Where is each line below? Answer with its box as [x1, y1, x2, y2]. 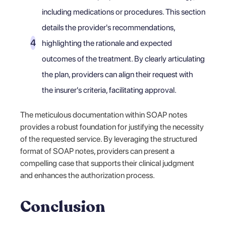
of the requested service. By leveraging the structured [20, 134, 198, 144]
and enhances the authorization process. [20, 170, 155, 180]
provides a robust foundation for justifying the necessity [20, 122, 204, 132]
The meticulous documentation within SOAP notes [20, 109, 188, 120]
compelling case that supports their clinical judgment [20, 158, 195, 168]
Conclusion [20, 196, 106, 217]
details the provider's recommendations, [42, 22, 176, 32]
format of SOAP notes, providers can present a [20, 146, 175, 156]
